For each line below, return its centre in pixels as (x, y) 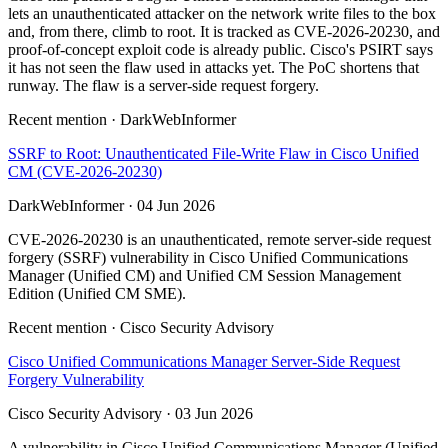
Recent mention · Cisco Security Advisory (141, 328)
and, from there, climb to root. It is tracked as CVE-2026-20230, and (224, 32)
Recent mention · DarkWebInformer (122, 120)
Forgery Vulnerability (76, 380)
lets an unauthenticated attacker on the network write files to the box (222, 14)
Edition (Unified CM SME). (97, 294)
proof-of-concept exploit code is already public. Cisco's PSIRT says (220, 50)
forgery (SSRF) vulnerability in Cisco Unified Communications (208, 258)
